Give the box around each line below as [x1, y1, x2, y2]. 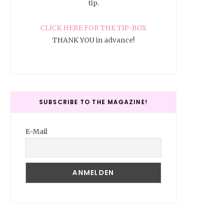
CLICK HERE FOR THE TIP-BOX [40, 23, 147, 33]
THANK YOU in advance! [52, 36, 135, 45]
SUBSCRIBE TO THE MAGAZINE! [39, 98, 148, 107]
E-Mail [25, 127, 47, 136]
